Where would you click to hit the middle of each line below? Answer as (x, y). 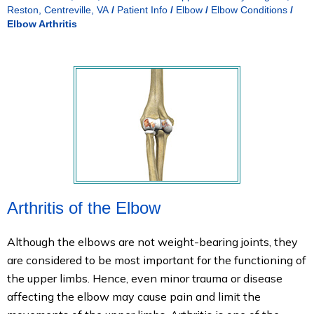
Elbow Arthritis (42, 24)
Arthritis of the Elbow (84, 208)
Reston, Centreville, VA (58, 10)
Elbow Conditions (249, 10)
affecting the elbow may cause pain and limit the (134, 296)
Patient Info (142, 10)
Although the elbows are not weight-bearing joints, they (152, 242)
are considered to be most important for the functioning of (157, 260)
